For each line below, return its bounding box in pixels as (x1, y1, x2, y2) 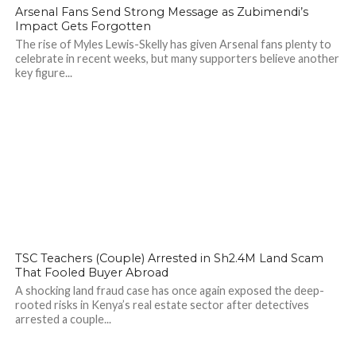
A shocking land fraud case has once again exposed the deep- (14, 284, 324, 297)
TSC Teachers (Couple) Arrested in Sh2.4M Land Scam (14, 251, 323, 265)
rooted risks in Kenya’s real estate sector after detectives (14, 298, 309, 311)
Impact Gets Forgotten (14, 19, 151, 33)
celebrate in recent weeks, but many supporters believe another (14, 52, 339, 65)
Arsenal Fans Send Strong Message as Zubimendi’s (14, 5, 308, 19)
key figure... (14, 66, 72, 79)
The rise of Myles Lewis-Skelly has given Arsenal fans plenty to (14, 37, 331, 51)
